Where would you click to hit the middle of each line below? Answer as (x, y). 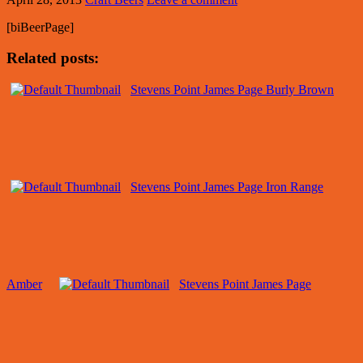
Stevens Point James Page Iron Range (227, 187)
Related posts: (53, 58)
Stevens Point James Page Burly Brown (232, 90)
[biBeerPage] (40, 27)
